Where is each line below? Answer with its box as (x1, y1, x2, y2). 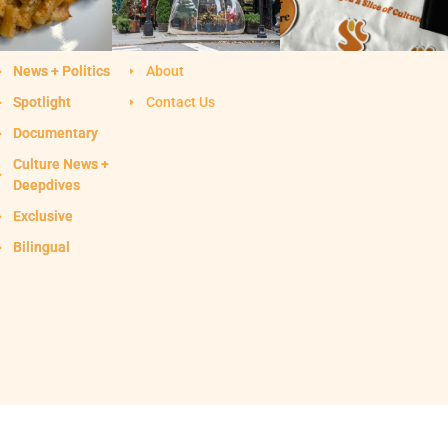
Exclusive (12, 208, 73, 225)
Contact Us (145, 94, 215, 111)
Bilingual (12, 239, 70, 256)
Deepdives (12, 177, 80, 194)
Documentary (12, 125, 98, 142)
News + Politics (12, 63, 110, 80)
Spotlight (12, 94, 71, 111)
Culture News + (12, 156, 109, 173)
